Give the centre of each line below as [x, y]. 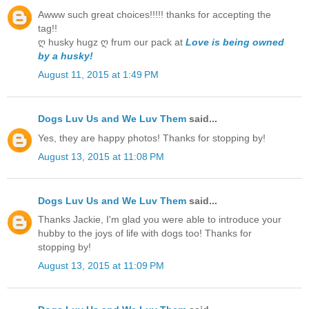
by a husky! [66, 56]
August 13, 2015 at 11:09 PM [101, 266]
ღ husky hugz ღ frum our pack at [112, 42]
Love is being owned [235, 42]
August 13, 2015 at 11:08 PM [101, 156]
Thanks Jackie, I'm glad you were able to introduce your [160, 220]
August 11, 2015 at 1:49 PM [98, 75]
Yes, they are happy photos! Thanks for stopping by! [152, 138]
